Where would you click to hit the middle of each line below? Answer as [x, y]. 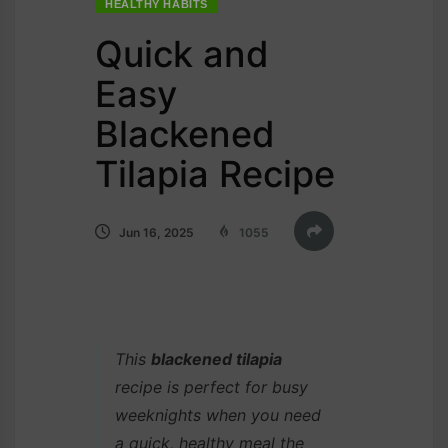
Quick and [182, 53]
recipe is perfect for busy [211, 386]
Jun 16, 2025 [155, 232]
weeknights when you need [218, 414]
